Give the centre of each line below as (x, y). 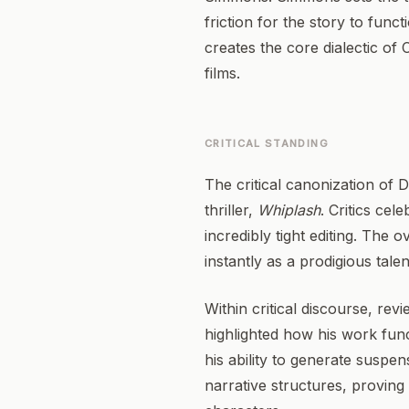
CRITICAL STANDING (267, 143)
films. (222, 73)
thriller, (231, 210)
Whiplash (289, 210)
